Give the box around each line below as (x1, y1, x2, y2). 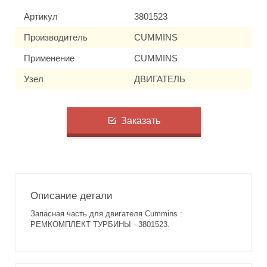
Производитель (24, 32, 88, 43)
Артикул (24, 11, 58, 22)
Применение (24, 53, 74, 64)
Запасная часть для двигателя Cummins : (30, 209, 182, 219)
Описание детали (30, 190, 113, 202)
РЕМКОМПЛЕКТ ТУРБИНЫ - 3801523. (30, 220, 170, 229)
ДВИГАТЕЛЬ (134, 74, 185, 85)
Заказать (120, 115, 160, 126)
